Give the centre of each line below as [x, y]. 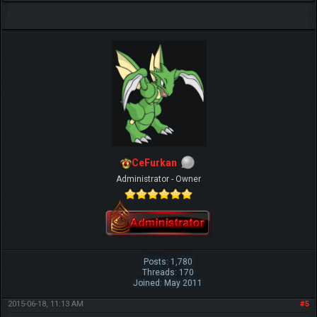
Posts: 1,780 [168, 261]
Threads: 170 [168, 272]
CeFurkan [154, 163]
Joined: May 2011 [168, 283]
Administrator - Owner [158, 179]
